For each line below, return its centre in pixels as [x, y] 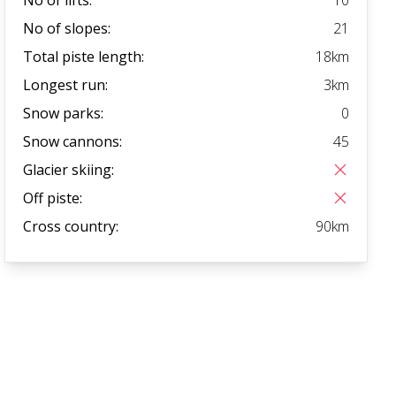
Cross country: [71, 226]
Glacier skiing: [69, 169]
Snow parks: [64, 113]
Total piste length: [84, 56]
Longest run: [66, 84]
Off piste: [53, 198]
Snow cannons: [73, 141]
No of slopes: [67, 28]
